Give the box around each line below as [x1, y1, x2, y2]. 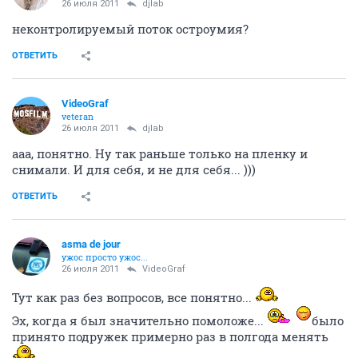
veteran [62, 109, 93, 122]
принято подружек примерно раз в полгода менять [12, 328, 328, 344]
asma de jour [62, 237, 121, 250]
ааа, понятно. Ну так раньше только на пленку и [12, 145, 308, 161]
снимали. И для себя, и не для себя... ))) [12, 161, 256, 177]
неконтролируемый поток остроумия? [12, 20, 249, 37]
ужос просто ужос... [62, 250, 148, 263]
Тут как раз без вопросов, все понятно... [12, 288, 255, 305]
